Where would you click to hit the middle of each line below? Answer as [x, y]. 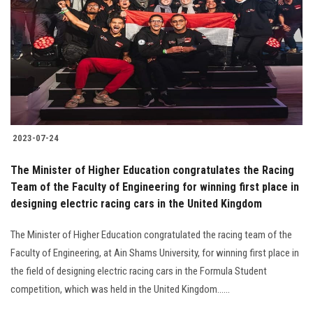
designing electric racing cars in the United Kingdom [136, 204]
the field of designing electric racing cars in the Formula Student [139, 271]
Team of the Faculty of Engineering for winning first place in [155, 187]
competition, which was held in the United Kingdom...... [120, 290]
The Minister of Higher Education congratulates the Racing [152, 170]
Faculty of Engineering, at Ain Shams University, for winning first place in [155, 253]
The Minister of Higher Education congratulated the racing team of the [151, 235]
